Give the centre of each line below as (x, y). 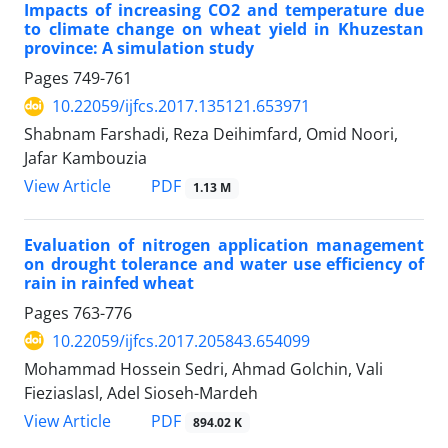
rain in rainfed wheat (109, 282)
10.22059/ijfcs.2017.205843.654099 (181, 340)
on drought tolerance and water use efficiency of (224, 263)
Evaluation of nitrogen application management (224, 244)
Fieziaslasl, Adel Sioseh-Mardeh (141, 392)
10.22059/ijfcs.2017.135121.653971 (181, 106)
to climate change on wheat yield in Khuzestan (224, 29)
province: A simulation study (139, 48)
